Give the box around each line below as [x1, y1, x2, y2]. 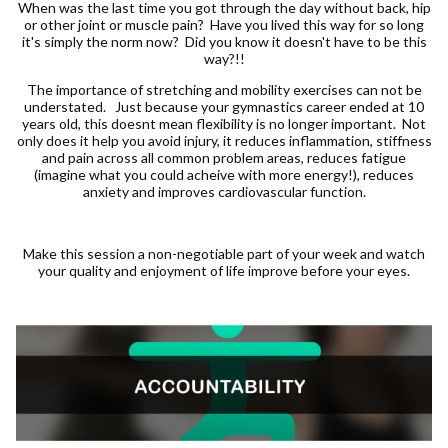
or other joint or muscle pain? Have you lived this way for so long [24, 15, 424, 33]
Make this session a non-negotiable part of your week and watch [23, 244, 425, 262]
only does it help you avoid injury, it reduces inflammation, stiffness [16, 131, 432, 149]
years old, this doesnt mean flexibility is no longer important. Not [22, 114, 426, 132]
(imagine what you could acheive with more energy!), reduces [34, 165, 414, 183]
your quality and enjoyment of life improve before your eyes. [38, 261, 410, 279]
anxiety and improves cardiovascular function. [82, 182, 366, 200]
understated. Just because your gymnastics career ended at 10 [24, 97, 424, 115]
